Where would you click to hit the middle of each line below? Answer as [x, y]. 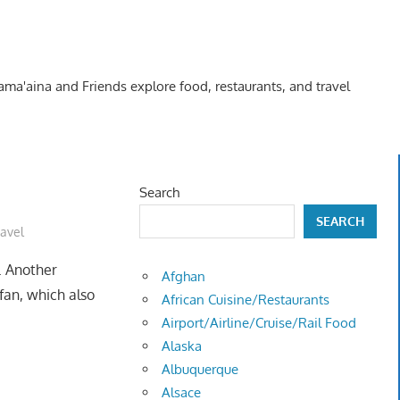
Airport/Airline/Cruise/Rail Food [259, 323]
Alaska [182, 346]
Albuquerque [200, 370]
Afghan [184, 277]
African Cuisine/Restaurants [246, 300]
